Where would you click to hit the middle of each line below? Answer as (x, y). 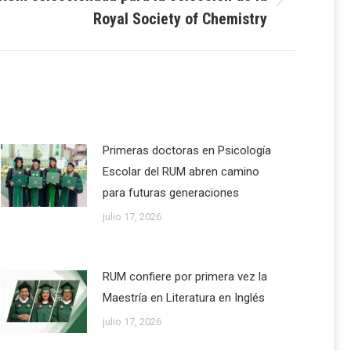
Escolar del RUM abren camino (181, 172)
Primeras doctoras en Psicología (187, 151)
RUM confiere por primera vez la (185, 277)
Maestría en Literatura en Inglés (184, 298)
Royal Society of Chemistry (180, 19)
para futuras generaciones (171, 193)
